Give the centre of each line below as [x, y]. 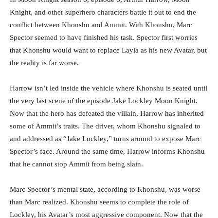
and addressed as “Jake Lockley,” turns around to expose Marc [105, 139]
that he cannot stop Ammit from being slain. [76, 164]
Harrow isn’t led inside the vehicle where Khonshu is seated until [109, 88]
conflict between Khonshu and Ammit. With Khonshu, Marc [101, 25]
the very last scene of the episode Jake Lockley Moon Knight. [104, 101]
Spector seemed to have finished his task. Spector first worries [104, 38]
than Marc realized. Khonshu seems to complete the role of [99, 202]
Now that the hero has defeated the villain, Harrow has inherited [107, 114]
